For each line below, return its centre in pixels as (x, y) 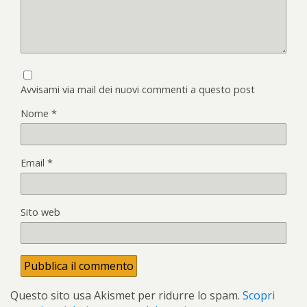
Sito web (40, 212)
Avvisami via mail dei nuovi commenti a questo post (138, 90)
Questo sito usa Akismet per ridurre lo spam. (126, 296)
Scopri (259, 296)
